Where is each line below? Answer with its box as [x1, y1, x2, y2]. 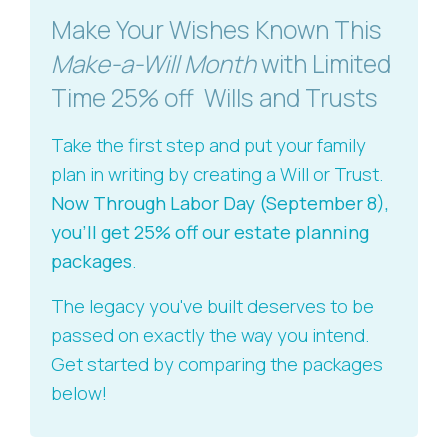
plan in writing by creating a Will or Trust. [51, 161, 383, 188]
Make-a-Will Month [51, 47, 261, 81]
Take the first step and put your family [51, 132, 366, 159]
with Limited [261, 47, 391, 81]
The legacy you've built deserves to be [51, 293, 374, 320]
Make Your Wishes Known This [51, 13, 382, 47]
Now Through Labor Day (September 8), [51, 190, 389, 217]
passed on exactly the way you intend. [51, 322, 369, 349]
